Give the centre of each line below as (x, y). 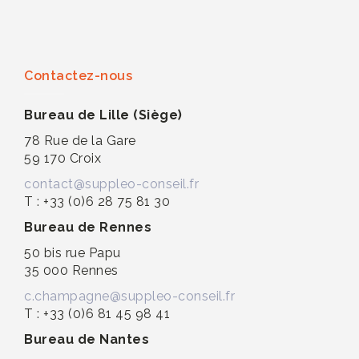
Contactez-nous (78, 76)
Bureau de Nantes (87, 339)
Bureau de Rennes (88, 227)
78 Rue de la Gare (80, 141)
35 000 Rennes (71, 270)
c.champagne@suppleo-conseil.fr (129, 296)
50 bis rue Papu (73, 253)
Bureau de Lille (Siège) (103, 115)
